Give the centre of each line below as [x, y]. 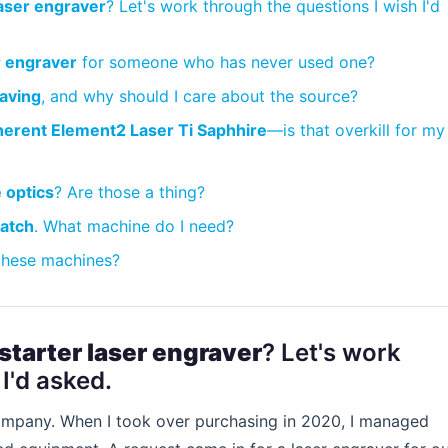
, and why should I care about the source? [199, 96]
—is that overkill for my [356, 130]
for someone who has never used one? [226, 62]
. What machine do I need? [134, 226]
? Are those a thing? [129, 192]
